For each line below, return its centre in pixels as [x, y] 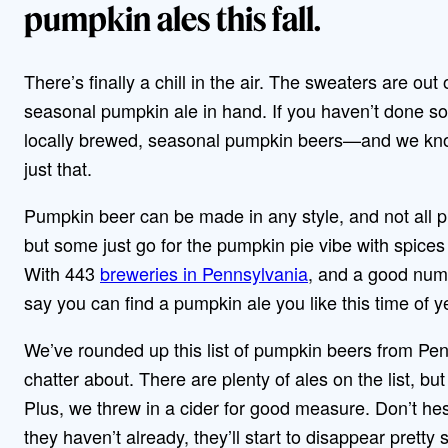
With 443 [62, 273]
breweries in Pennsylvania [204, 273]
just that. [60, 168]
